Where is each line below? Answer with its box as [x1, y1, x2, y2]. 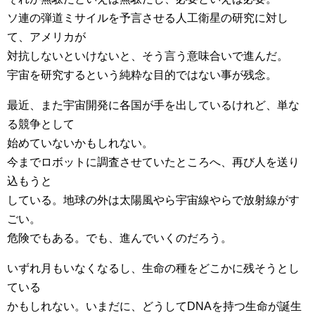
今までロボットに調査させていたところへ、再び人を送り [7, 156, 300, 168]
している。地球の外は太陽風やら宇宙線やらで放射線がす [7, 194, 300, 206]
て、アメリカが [7, 31, 86, 43]
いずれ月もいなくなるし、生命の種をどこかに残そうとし [7, 262, 300, 274]
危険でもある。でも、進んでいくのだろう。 [7, 232, 232, 244]
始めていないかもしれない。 [7, 137, 153, 149]
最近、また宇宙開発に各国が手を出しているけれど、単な [7, 99, 300, 111]
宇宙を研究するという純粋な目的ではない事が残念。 [7, 69, 277, 81]
